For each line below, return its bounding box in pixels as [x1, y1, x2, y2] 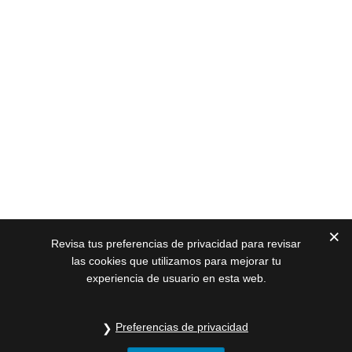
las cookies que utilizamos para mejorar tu [71, 255, 281, 267]
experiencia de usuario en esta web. [86, 272, 266, 284]
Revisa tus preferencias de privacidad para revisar [51, 237, 301, 250]
